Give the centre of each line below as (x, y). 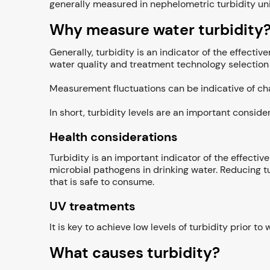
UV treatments (93, 206)
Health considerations (114, 137)
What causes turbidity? (135, 253)
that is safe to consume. (103, 182)
